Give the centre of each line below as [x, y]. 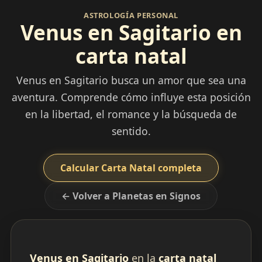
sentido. [131, 131]
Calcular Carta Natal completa [131, 168]
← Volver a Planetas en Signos [131, 196]
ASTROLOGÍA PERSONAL [131, 15]
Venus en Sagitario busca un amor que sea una [131, 80]
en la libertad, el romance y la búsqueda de [131, 114]
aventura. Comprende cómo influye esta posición [131, 97]
